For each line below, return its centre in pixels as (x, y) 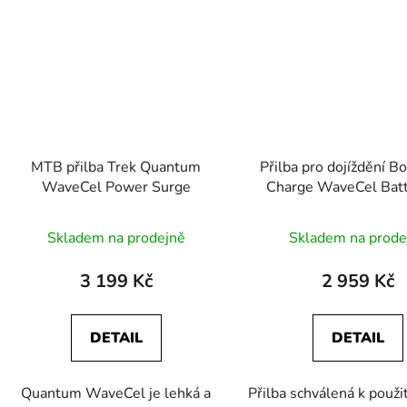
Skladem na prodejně (116, 238)
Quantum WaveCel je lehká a (116, 393)
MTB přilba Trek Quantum (116, 167)
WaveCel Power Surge (116, 187)
